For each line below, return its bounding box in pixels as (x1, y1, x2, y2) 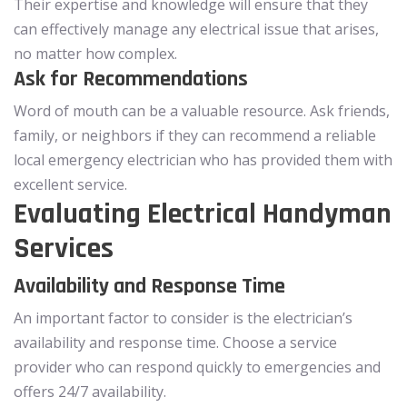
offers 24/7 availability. (14, 381, 166, 402)
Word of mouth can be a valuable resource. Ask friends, (14, 100, 390, 121)
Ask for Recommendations (14, 65, 248, 93)
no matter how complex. (14, 43, 177, 64)
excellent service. (14, 174, 127, 194)
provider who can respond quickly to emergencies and (14, 356, 381, 377)
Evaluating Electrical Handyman (14, 194, 392, 233)
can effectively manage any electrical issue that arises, (14, 18, 379, 39)
